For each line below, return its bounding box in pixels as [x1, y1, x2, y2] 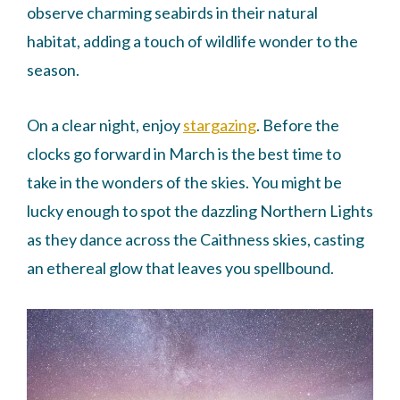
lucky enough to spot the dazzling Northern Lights [27, 201, 373, 221]
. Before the [256, 115, 339, 136]
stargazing [183, 115, 256, 136]
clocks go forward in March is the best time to [27, 144, 341, 164]
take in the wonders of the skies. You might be [27, 172, 342, 193]
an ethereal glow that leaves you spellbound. [27, 258, 334, 279]
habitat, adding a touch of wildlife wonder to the [27, 31, 358, 52]
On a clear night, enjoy [27, 115, 183, 136]
